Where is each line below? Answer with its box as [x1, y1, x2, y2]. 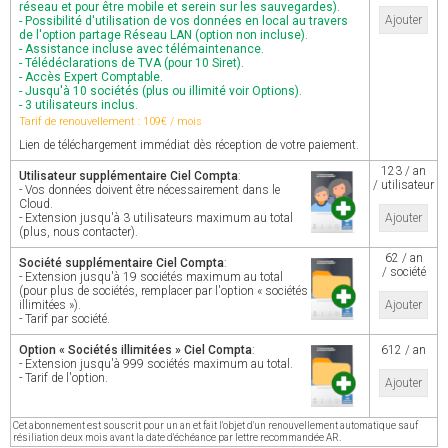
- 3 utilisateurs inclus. [19, 98, 138, 112]
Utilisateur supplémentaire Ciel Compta [19, 169, 238, 183]
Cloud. [19, 197, 53, 211]
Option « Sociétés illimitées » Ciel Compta [19, 343, 252, 357]
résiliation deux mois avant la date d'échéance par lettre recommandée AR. [13, 432, 341, 443]
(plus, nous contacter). [19, 225, 138, 239]
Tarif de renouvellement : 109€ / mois [19, 115, 202, 128]
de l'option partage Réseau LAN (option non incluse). [19, 28, 308, 42]
